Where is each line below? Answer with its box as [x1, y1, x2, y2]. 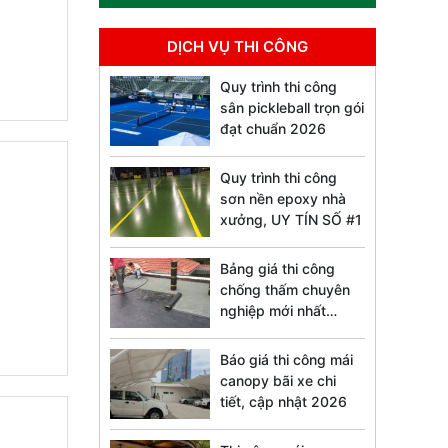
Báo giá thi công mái [220, 351, 354, 369]
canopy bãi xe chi [220, 372, 337, 390]
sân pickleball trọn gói [220, 99, 365, 117]
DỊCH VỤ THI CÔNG [167, 37, 309, 57]
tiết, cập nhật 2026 [220, 393, 348, 411]
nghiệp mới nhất [220, 302, 327, 320]
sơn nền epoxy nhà [220, 190, 347, 208]
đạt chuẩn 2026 [220, 120, 327, 138]
